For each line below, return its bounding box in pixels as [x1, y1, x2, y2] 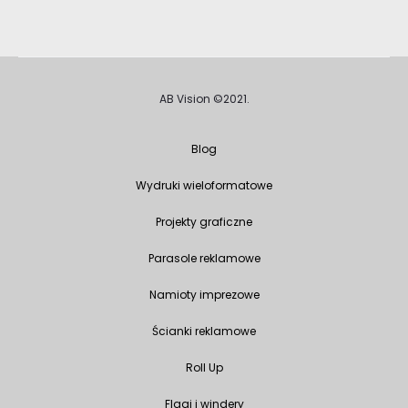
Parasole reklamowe [148, 250, 260, 266]
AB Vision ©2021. [158, 91, 250, 107]
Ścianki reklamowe [152, 323, 256, 339]
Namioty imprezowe [148, 287, 260, 302]
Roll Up [185, 360, 223, 375]
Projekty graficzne [156, 214, 252, 229]
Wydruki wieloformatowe [136, 178, 272, 193]
